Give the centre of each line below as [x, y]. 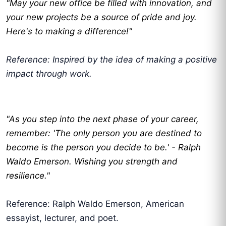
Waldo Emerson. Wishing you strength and [92, 162]
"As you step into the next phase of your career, [102, 119]
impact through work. [49, 74]
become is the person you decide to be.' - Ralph [103, 148]
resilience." [28, 176]
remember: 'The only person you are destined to [104, 133]
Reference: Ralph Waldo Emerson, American [95, 204]
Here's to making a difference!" [69, 32]
